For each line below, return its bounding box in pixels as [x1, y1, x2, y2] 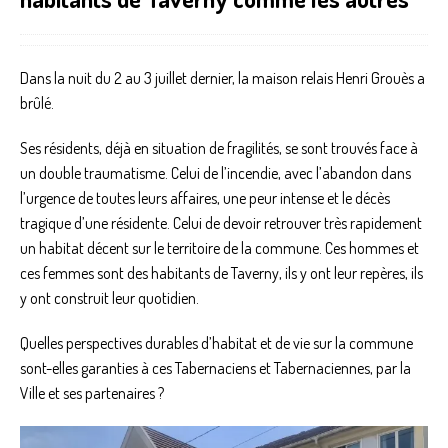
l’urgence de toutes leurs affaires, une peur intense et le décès [20, 188, 390, 209]
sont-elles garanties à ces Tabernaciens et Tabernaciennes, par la [20, 358, 411, 379]
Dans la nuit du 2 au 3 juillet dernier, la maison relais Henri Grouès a [20, 68, 425, 89]
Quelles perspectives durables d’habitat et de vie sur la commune [20, 333, 413, 354]
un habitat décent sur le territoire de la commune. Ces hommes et [20, 238, 419, 259]
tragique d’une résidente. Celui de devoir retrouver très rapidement [20, 213, 422, 234]
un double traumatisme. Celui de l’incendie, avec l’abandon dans [20, 163, 411, 184]
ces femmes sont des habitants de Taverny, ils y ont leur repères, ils [20, 263, 423, 284]
